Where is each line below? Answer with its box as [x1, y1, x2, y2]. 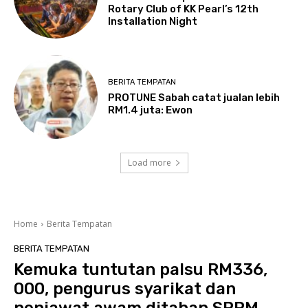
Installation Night [108, 15, 198, 28]
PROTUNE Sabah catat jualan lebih [108, 91, 280, 104]
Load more [127, 157, 171, 169]
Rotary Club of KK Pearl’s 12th [108, 3, 259, 16]
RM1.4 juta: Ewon [108, 103, 193, 116]
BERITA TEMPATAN [108, 77, 177, 87]
